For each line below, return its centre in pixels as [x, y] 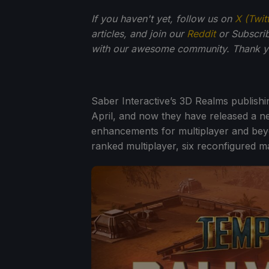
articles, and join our [139, 33]
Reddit [201, 33]
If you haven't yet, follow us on [163, 18]
